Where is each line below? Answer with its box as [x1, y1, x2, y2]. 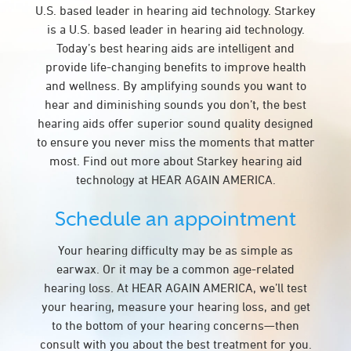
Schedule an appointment [55, 207, 296, 230]
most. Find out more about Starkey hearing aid [49, 154, 302, 168]
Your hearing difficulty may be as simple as [58, 243, 293, 257]
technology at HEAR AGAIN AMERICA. [75, 172, 276, 186]
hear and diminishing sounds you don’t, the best [45, 97, 306, 111]
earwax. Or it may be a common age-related [56, 262, 295, 276]
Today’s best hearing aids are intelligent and [56, 41, 295, 55]
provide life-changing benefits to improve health [45, 60, 306, 74]
